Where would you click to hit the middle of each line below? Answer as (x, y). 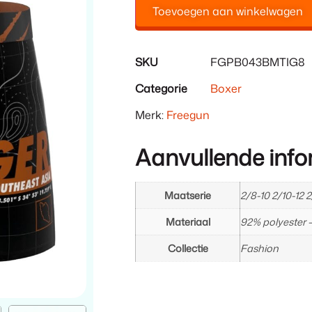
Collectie (188, 248)
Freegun (188, 115)
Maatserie (188, 195)
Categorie (162, 88)
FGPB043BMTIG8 (258, 62)
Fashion (260, 248)
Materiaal (188, 221)
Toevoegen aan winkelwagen (228, 11)
